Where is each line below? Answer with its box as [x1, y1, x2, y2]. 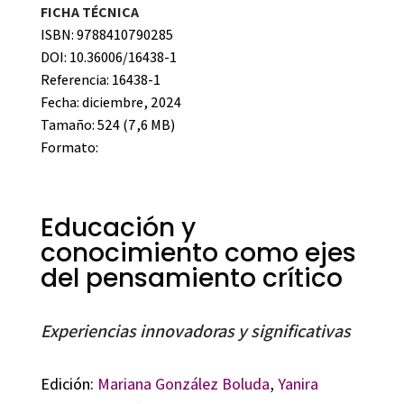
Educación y [40, 209, 196, 245]
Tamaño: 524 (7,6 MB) [40, 115, 175, 134]
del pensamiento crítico [40, 260, 343, 296]
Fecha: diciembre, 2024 [40, 92, 181, 112]
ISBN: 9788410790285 [40, 24, 173, 44]
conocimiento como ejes [40, 234, 356, 271]
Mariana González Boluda [96, 372, 270, 394]
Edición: [40, 372, 97, 394]
